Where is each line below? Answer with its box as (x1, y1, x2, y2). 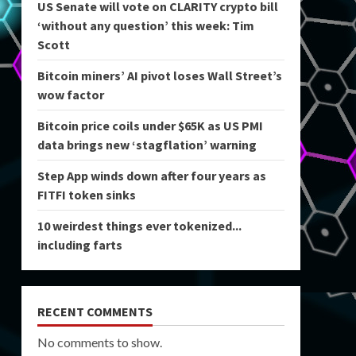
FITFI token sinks (37, 187, 136, 203)
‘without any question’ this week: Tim (37, 17, 254, 33)
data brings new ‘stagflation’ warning (37, 137, 257, 153)
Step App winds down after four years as (37, 168, 266, 184)
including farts (37, 237, 122, 253)
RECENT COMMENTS (37, 304, 153, 319)
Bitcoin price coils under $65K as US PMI (37, 118, 263, 133)
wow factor (37, 87, 104, 103)
